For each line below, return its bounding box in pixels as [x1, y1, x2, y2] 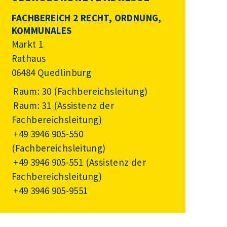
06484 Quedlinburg [11, 66, 92, 79]
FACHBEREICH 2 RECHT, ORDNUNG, [11, 11, 162, 24]
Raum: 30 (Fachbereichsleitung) [13, 85, 148, 98]
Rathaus [11, 52, 46, 64]
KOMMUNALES [11, 24, 72, 36]
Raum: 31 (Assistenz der [13, 99, 114, 112]
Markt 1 [11, 37, 44, 50]
